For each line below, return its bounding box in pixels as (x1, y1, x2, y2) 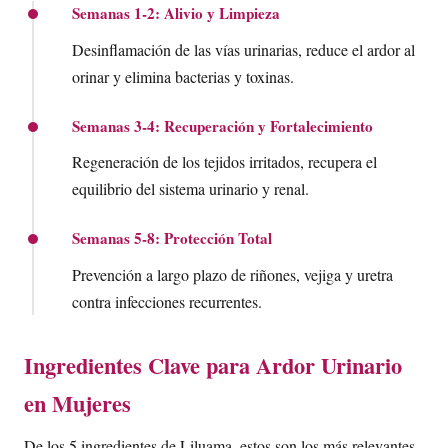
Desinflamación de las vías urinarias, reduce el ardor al (72, 38, 415, 60)
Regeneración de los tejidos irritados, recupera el (72, 151, 377, 173)
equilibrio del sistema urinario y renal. (72, 178, 309, 200)
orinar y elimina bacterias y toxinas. (72, 65, 294, 87)
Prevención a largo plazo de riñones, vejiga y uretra (72, 263, 393, 285)
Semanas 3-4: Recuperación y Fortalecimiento (72, 114, 373, 137)
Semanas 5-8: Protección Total (72, 227, 272, 250)
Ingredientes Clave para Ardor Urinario (24, 348, 402, 382)
